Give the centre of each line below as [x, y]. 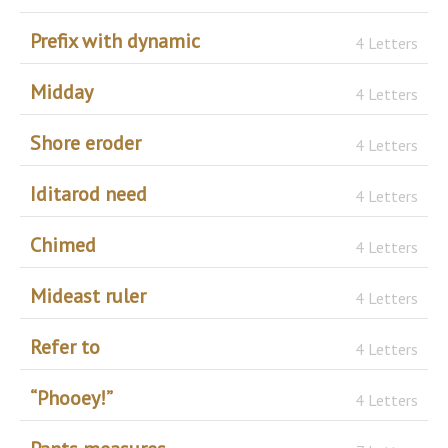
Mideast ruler [88, 295]
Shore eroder [85, 142]
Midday [61, 91]
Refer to [65, 346]
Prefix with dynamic [115, 40]
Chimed [63, 244]
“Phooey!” [71, 397]
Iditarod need [88, 193]
